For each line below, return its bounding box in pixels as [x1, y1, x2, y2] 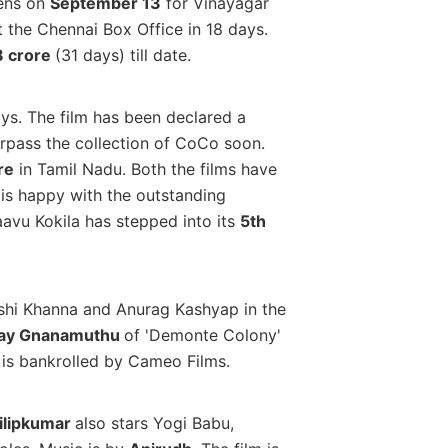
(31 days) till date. [54, 45, 196, 66]
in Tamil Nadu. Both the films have [13, 159, 277, 180]
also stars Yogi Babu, [74, 413, 234, 434]
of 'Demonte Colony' [123, 325, 281, 346]
